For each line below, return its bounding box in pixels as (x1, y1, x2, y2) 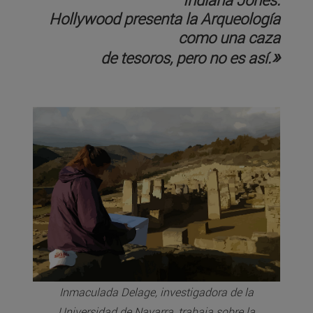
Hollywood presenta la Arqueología (49, 8, 280, 29)
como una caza (178, 27, 280, 48)
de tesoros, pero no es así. (101, 48, 271, 68)
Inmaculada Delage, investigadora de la (59, 284, 254, 300)
